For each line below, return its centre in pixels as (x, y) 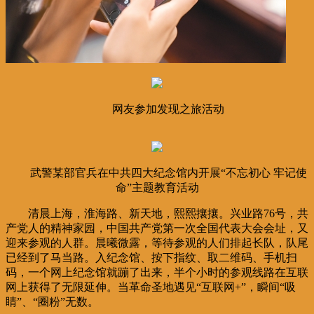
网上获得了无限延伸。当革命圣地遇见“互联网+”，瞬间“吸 (151, 287)
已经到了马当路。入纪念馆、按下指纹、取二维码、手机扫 (151, 257)
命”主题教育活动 (157, 187)
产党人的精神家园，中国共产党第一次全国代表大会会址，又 (157, 228)
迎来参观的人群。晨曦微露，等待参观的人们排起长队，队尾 (157, 243)
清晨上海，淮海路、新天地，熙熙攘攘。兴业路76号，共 (168, 213)
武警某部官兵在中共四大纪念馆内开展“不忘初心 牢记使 (168, 172)
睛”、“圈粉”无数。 (52, 301)
